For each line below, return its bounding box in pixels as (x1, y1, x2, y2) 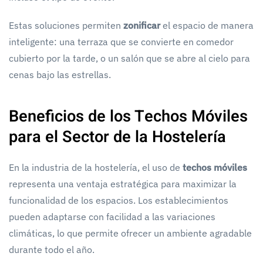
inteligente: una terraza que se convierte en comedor (9, 35, 234, 48)
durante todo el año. (9, 243, 95, 255)
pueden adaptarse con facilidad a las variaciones (9, 210, 215, 222)
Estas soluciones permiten (9, 19, 123, 31)
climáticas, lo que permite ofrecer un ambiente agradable (9, 227, 252, 239)
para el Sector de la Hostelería (9, 124, 226, 149)
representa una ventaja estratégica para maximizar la (9, 177, 237, 190)
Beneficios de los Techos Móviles (9, 104, 248, 128)
